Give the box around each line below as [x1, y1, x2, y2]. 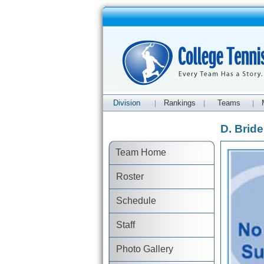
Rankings [164, 98, 196, 107]
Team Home [108, 147, 167, 157]
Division [113, 98, 140, 107]
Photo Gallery [109, 244, 174, 254]
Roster [109, 171, 144, 181]
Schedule [109, 196, 157, 206]
